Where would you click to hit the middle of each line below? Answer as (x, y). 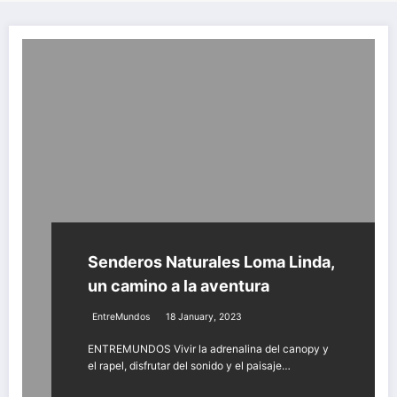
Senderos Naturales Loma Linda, (211, 261)
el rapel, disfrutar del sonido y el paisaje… (189, 365)
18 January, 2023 (204, 316)
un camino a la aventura (179, 285)
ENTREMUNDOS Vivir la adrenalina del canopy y (208, 348)
